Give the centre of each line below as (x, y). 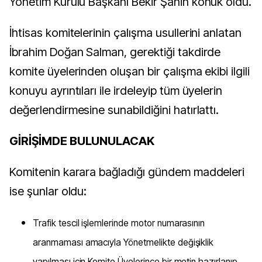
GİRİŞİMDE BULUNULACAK (82, 141)
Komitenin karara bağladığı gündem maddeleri (127, 172)
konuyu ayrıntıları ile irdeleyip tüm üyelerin (116, 91)
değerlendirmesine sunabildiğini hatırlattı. (114, 110)
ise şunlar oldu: (48, 192)
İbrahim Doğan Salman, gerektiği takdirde (115, 52)
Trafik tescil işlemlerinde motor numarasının (119, 223)
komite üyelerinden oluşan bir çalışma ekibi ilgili (130, 72)
